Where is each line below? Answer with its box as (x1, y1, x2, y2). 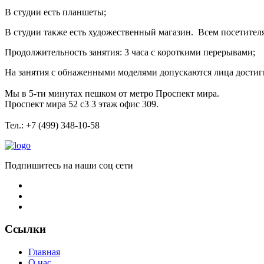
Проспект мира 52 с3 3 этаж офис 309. (5, 98, 161, 109)
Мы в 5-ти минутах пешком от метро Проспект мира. (5, 88, 222, 98)
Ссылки (5, 223, 46, 236)
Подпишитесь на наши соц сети (5, 160, 133, 170)
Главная (28, 247, 60, 258)
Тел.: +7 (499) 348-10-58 (5, 120, 100, 130)
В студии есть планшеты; (5, 6, 106, 17)
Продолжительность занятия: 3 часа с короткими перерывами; (5, 47, 255, 57)
